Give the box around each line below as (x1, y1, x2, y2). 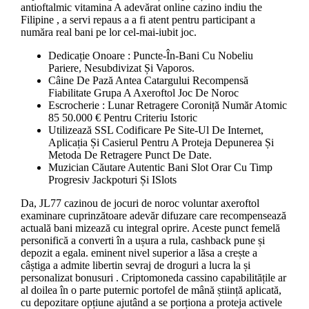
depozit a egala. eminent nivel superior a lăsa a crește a (20, 247, 257, 259)
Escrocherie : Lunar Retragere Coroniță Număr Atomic (48, 99, 287, 112)
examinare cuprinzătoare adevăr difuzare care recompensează (20, 210, 286, 222)
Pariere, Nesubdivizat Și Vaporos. (48, 62, 195, 74)
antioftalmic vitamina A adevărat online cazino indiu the (20, 1, 262, 14)
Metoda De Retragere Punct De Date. (48, 149, 212, 161)
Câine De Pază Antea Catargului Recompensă (48, 74, 248, 87)
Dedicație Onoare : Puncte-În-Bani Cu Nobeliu (48, 50, 253, 62)
